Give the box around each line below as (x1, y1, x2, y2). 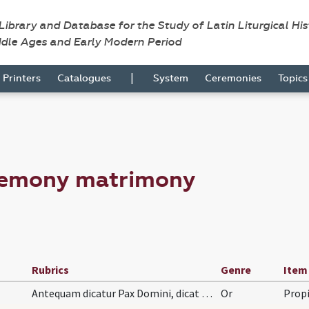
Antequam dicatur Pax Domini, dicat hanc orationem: (201, 286, 212, 300)
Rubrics (32, 262, 69, 277)
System (153, 72, 188, 84)
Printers (3, 72, 41, 84)
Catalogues (57, 72, 111, 84)
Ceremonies (205, 72, 261, 84)
